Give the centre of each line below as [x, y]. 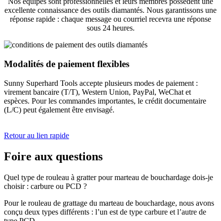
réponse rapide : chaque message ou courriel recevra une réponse [110, 19]
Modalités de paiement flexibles [67, 64]
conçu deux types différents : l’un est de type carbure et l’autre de [105, 212]
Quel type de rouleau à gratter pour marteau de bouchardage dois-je [109, 177]
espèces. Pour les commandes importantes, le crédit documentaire [105, 101]
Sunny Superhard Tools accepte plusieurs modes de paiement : [101, 83]
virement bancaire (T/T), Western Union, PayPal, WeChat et [97, 92]
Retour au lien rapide [37, 135]
